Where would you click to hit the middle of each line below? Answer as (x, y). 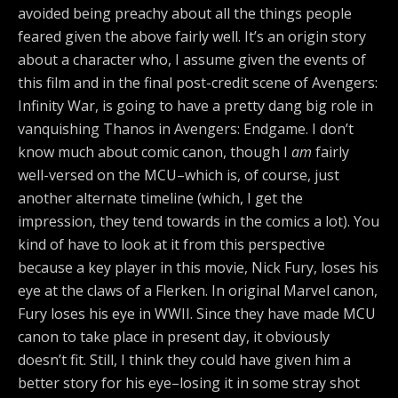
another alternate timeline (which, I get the (160, 199)
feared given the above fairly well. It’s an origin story (192, 37)
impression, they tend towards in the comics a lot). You (199, 222)
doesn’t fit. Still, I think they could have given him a (184, 360)
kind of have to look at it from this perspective (171, 245)
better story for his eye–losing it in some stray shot (189, 383)
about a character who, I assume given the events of (192, 60)
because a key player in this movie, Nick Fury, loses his (198, 268)
